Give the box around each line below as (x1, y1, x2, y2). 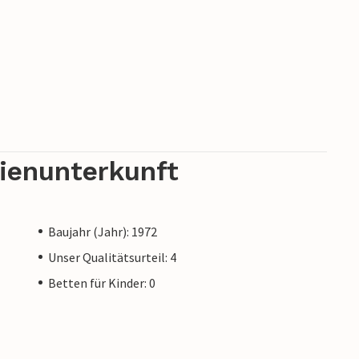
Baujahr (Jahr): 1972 (48, 223, 157, 240)
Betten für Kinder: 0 (48, 274, 155, 291)
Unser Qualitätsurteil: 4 (48, 248, 176, 265)
